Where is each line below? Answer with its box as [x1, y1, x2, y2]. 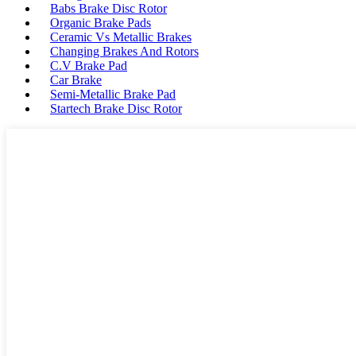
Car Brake [50, 72, 102, 87]
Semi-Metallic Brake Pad [50, 87, 176, 101]
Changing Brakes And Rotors [50, 44, 199, 58]
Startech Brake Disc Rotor [50, 101, 182, 115]
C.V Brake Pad [50, 58, 127, 72]
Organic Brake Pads [50, 15, 151, 29]
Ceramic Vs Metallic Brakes [50, 29, 192, 44]
